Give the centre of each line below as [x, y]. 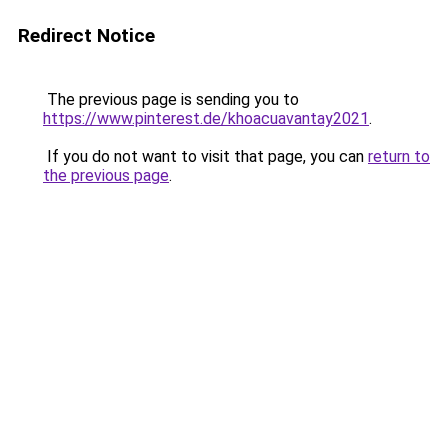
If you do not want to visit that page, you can [205, 156]
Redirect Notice [86, 35]
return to [399, 156]
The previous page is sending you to [171, 99]
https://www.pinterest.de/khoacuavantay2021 [206, 118]
